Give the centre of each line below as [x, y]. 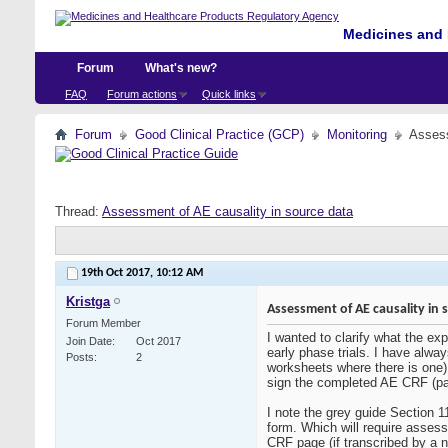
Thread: [78, 211]
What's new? [181, 68]
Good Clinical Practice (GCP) [219, 134]
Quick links [229, 94]
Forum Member [103, 323]
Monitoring [357, 134]
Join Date [89, 341]
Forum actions [142, 94]
